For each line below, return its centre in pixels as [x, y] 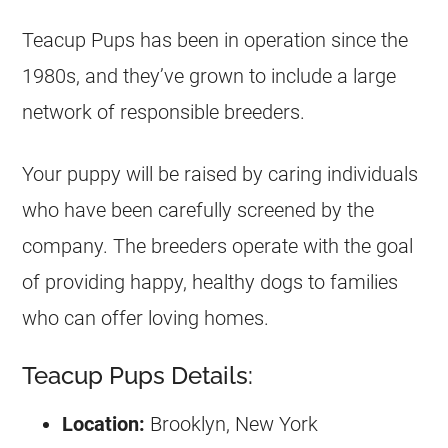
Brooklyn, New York [232, 424]
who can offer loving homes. [146, 318]
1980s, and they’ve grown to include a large [209, 76]
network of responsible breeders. [164, 112]
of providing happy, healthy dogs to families [210, 282]
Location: [104, 424]
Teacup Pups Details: [138, 375]
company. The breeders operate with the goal [218, 246]
